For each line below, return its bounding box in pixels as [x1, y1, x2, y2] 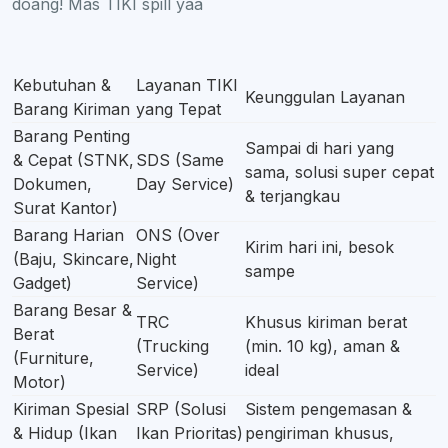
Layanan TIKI [136, 74, 238, 95]
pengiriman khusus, [245, 422, 394, 443]
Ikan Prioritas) [136, 422, 243, 443]
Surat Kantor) [13, 197, 118, 218]
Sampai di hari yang [245, 137, 394, 158]
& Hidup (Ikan [13, 422, 117, 443]
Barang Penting [13, 125, 130, 146]
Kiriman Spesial [13, 398, 129, 419]
